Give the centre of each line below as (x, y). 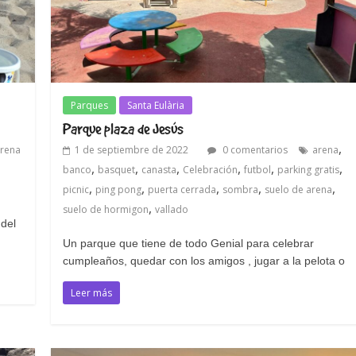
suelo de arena (299, 190)
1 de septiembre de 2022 (132, 150)
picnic (76, 190)
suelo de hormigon (106, 210)
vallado (172, 210)
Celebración (211, 170)
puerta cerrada (182, 190)
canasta (159, 170)
